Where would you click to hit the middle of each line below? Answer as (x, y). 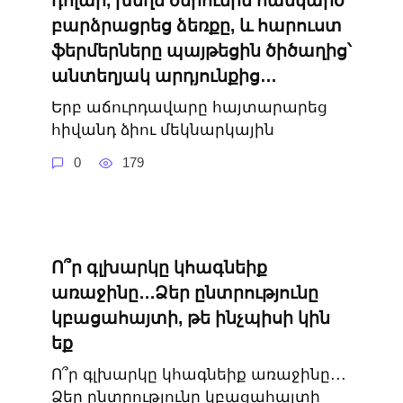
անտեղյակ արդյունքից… (164, 76)
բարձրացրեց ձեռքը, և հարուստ (196, 26)
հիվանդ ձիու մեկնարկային (162, 130)
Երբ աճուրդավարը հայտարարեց (189, 107)
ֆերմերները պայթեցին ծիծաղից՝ (201, 51)
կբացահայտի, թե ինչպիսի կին (190, 318)
